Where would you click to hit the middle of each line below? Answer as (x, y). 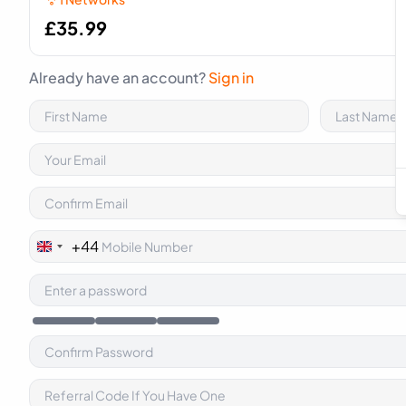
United (68, 251)
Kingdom (76, 273)
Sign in (231, 77)
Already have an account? (119, 77)
